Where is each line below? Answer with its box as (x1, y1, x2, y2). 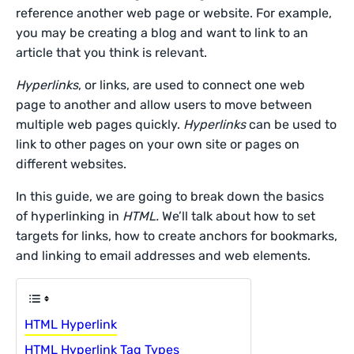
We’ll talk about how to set (159, 209, 316, 224)
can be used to (246, 117, 337, 132)
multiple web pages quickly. (16, 117, 184, 132)
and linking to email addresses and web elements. (16, 248, 311, 263)
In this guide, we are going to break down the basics (16, 189, 325, 204)
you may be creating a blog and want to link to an (16, 25, 309, 40)
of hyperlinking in (16, 209, 123, 224)
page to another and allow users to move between (16, 97, 313, 112)
